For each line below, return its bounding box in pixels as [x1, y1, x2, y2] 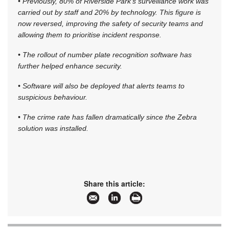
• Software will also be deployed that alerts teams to [18, 82, 185, 90]
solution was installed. [18, 124, 88, 133]
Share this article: [84, 178, 145, 189]
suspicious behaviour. [18, 93, 87, 102]
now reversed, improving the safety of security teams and [18, 19, 203, 28]
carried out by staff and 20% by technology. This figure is [18, 8, 201, 17]
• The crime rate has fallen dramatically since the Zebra [18, 113, 197, 122]
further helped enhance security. [18, 62, 122, 71]
